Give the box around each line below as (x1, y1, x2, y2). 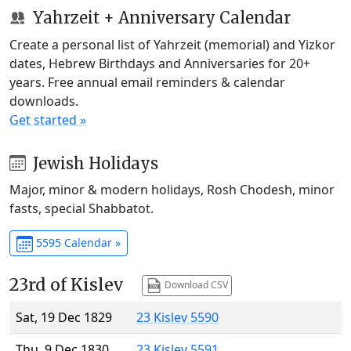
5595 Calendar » (32, 235, 121, 251)
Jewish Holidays (28, 153, 158, 173)
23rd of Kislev (9, 274, 123, 296)
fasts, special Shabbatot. (9, 200, 154, 218)
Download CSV (161, 277, 228, 291)
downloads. (9, 92, 78, 110)
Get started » (9, 110, 86, 128)
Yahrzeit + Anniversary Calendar (28, 7, 291, 27)
